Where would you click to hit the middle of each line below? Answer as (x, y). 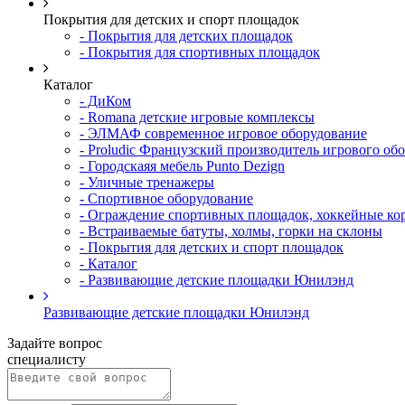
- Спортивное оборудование (166, 198)
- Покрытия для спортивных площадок (200, 52)
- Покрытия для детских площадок (186, 36)
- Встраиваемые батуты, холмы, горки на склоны (231, 231)
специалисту (47, 359)
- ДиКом (105, 101)
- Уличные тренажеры (147, 182)
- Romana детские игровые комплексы (197, 117)
